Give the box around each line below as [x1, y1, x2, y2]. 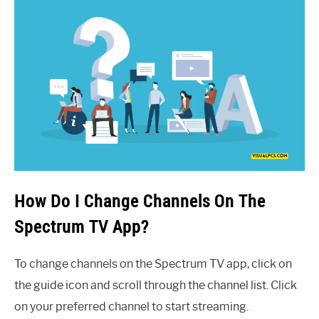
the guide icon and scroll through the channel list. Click [14, 278, 297, 292]
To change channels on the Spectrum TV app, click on [14, 256, 292, 271]
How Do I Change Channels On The [14, 189, 266, 212]
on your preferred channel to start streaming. [14, 299, 249, 313]
